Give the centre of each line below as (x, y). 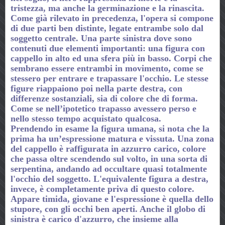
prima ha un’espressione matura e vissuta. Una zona (112, 138)
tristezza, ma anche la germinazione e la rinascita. (107, 8)
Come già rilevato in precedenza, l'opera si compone (112, 18)
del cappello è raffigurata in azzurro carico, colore (108, 148)
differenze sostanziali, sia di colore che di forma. (104, 98)
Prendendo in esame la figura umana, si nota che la (110, 128)
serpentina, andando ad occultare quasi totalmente (109, 168)
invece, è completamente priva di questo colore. (102, 189)
